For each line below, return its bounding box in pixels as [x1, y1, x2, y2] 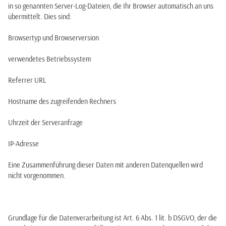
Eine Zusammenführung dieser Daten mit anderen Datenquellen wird [8, 160, 203, 169]
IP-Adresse [8, 139, 39, 148]
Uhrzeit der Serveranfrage [8, 118, 83, 127]
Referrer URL [8, 76, 46, 85]
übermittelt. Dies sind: [8, 12, 72, 21]
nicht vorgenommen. [8, 171, 66, 180]
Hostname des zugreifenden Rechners [8, 97, 116, 106]
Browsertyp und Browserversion [8, 33, 99, 42]
